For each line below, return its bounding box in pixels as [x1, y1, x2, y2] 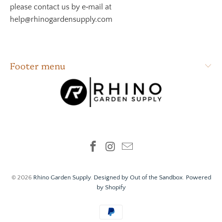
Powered [185, 174, 211, 181]
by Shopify [96, 184, 126, 191]
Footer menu [10, 59, 65, 72]
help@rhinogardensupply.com [10, 15, 112, 24]
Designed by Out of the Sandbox [93, 174, 183, 181]
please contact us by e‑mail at [10, 2, 111, 11]
